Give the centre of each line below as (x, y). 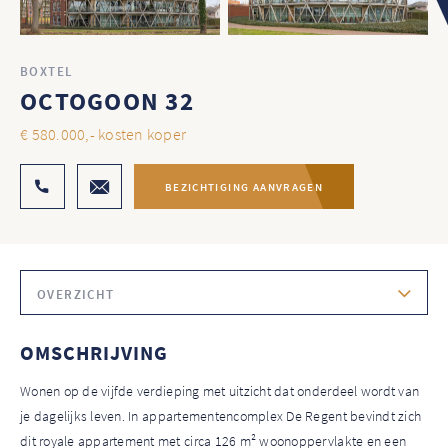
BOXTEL (47, 72)
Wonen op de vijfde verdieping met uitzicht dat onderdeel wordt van (220, 391)
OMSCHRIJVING (94, 353)
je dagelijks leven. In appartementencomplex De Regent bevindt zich (221, 416)
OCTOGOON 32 (107, 101)
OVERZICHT (76, 295)
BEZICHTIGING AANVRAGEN (244, 186)
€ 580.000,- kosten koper (103, 134)
